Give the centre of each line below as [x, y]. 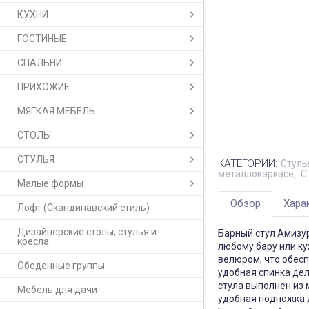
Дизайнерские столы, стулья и [87, 232]
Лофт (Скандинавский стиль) [83, 208]
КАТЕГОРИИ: [247, 164]
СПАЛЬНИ [40, 63]
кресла [33, 242]
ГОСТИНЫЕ [42, 39]
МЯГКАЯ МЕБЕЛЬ [56, 111]
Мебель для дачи [57, 290]
